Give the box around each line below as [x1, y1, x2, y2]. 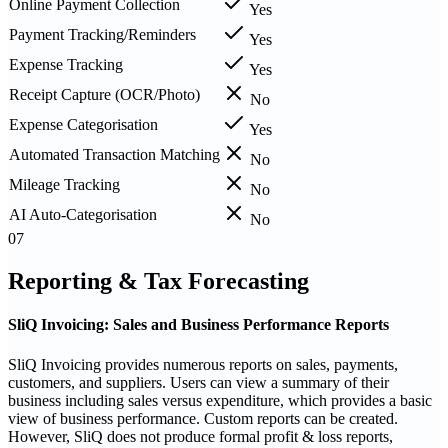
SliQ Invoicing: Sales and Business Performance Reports [8, 316, 389, 334]
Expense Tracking [9, 56, 123, 74]
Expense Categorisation [9, 116, 158, 134]
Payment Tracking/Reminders [9, 26, 196, 44]
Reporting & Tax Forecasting [8, 268, 309, 295]
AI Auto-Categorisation [9, 206, 157, 224]
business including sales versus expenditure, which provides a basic [8, 391, 432, 409]
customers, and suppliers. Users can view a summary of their [8, 373, 389, 391]
